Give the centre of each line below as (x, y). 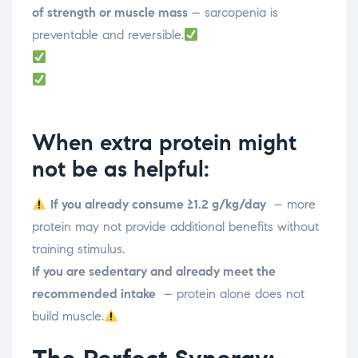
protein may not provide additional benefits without (175, 227)
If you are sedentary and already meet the (154, 272)
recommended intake (94, 294)
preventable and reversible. (108, 35)
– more (291, 205)
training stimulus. (78, 249)
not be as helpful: (121, 169)
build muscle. (68, 316)
